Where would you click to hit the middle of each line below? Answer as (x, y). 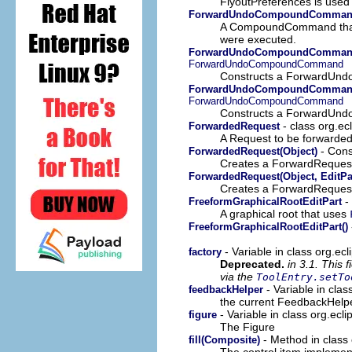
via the (238, 276)
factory (205, 251)
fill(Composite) (224, 339)
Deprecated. (252, 264)
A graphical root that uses (285, 213)
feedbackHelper (226, 289)
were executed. (258, 39)
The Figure (247, 326)
